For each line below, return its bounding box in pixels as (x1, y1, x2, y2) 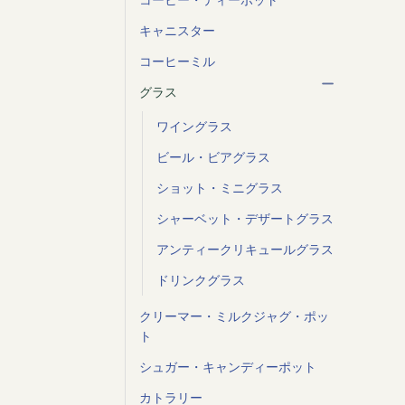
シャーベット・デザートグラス (155, 211, 334, 227)
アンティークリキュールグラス (155, 241, 334, 258)
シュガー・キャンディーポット (138, 359, 316, 375)
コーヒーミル (138, 53, 215, 70)
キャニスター (138, 23, 215, 39)
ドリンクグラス (155, 272, 245, 288)
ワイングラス (155, 118, 232, 135)
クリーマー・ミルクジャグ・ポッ (138, 308, 329, 325)
